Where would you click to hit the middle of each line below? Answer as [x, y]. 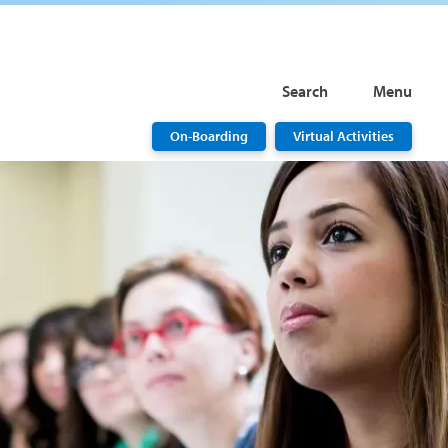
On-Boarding [208, 135]
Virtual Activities [343, 135]
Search [304, 91]
